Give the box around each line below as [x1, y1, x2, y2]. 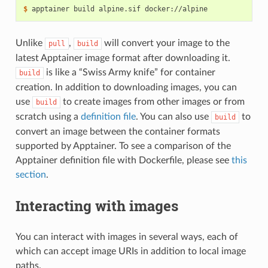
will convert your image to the [101, 38, 230, 48]
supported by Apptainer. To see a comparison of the [15, 141, 231, 151]
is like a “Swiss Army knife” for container [43, 68, 215, 78]
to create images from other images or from [60, 97, 245, 107]
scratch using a [15, 112, 81, 122]
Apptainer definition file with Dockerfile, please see [15, 156, 232, 166]
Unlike [15, 38, 45, 48]
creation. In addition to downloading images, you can [15, 83, 237, 93]
